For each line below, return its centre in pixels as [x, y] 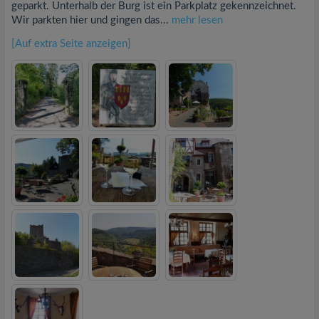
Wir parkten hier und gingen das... [91, 20]
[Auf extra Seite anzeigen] [71, 43]
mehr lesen [197, 20]
